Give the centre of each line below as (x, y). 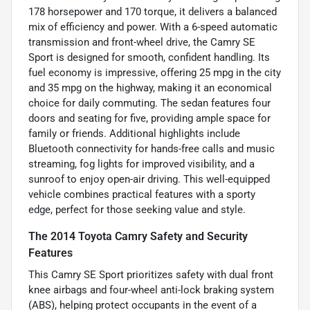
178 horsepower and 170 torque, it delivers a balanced (153, 11)
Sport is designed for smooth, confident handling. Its (149, 57)
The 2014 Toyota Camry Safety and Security (138, 236)
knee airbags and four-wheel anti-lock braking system (151, 290)
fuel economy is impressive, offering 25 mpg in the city (155, 72)
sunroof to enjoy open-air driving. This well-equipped (149, 179)
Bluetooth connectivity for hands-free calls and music (152, 148)
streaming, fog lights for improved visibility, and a (142, 164)
